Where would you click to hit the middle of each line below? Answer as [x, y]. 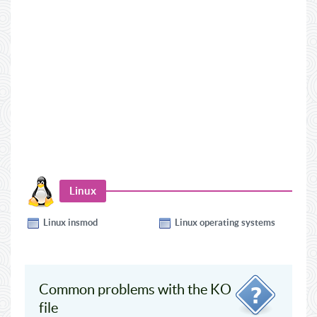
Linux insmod [70, 223]
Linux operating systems [225, 223]
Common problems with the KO [135, 289]
